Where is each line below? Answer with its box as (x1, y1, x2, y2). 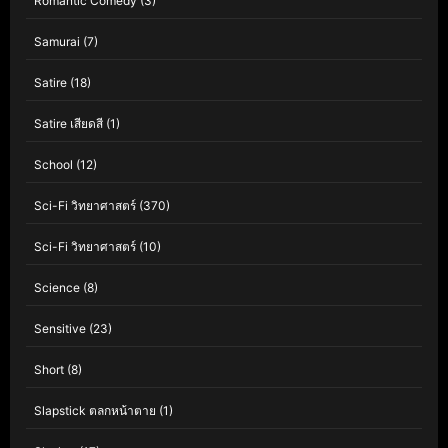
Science (34, 280, 80, 295)
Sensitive (34, 321, 86, 336)
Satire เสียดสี (34, 116, 103, 131)
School (34, 157, 73, 172)
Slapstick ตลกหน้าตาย (34, 403, 156, 418)
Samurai (34, 34, 80, 49)
